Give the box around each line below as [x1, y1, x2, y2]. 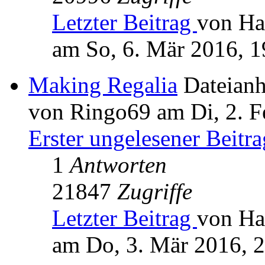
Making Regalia [28, 72, 177, 98]
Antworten [70, 152, 167, 178]
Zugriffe [117, 179, 192, 205]
